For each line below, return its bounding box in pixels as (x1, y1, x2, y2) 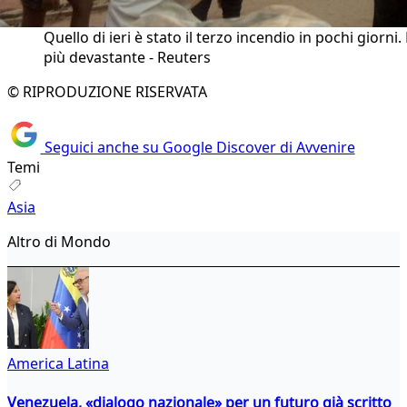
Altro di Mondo (7, 231, 111, 252)
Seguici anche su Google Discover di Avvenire (40, 136, 355, 157)
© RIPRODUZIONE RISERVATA (7, 82, 207, 103)
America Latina (7, 352, 109, 373)
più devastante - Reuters (44, 47, 211, 68)
